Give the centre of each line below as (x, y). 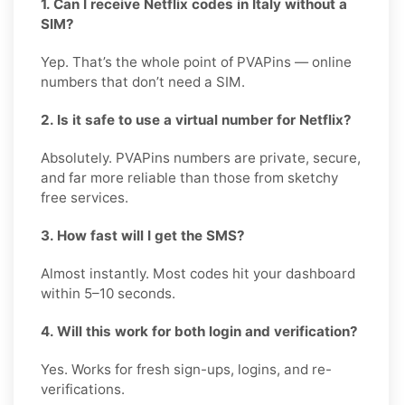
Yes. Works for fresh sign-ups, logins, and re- (186, 369)
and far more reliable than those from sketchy (189, 177)
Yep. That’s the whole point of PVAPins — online (196, 61)
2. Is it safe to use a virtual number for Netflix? (196, 119)
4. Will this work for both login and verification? (199, 331)
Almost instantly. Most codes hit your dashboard (198, 273)
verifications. (83, 389)
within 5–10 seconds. (108, 293)
